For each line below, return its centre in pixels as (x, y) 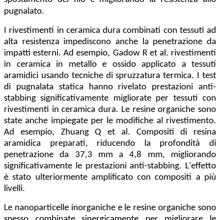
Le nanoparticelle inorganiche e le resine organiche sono (110, 208)
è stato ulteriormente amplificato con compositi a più (110, 178)
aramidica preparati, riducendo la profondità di (110, 144)
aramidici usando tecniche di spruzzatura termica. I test (110, 76)
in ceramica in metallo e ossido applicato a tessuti (110, 65)
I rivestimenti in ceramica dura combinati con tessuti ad (110, 31)
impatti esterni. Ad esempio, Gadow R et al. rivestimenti (110, 54)
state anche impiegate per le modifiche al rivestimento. (110, 121)
